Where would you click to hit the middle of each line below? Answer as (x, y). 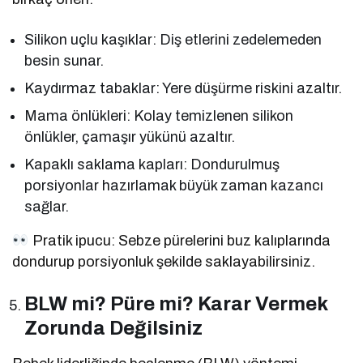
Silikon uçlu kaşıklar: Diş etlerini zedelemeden (173, 39)
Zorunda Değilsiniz (114, 328)
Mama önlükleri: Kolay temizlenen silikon (159, 115)
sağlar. (47, 206)
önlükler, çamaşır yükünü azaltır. (130, 137)
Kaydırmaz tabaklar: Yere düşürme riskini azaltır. (184, 88)
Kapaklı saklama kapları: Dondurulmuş (152, 164)
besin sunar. (64, 60)
